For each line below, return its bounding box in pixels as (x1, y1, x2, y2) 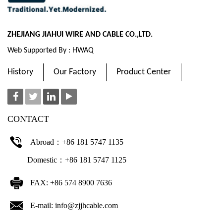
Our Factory (54, 67, 96, 77)
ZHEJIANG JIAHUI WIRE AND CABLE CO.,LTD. (7, 31, 153, 39)
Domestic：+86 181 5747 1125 (7, 156, 126, 165)
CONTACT (7, 114, 49, 124)
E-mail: (30, 201, 55, 210)
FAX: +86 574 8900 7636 (30, 178, 112, 187)
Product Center (116, 67, 171, 77)
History (7, 67, 33, 77)
